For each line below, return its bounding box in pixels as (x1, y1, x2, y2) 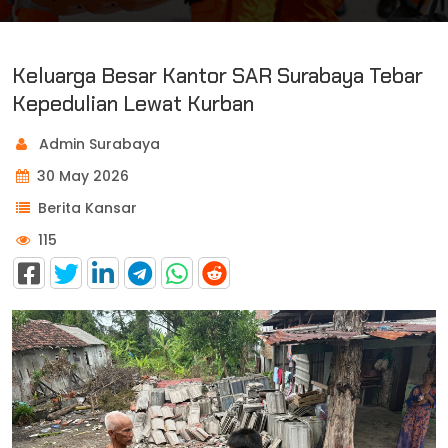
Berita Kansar (38, 198, 137, 218)
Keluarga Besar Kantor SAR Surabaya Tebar (12, 62, 423, 89)
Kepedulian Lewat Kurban (12, 90, 254, 117)
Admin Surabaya (35, 134, 160, 154)
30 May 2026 (37, 166, 129, 186)
